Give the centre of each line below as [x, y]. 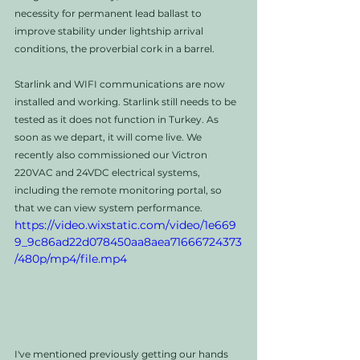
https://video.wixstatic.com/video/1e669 [125, 225]
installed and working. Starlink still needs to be [127, 102]
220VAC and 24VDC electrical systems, [108, 173]
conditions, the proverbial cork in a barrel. [115, 49]
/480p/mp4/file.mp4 [71, 259]
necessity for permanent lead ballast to [109, 14]
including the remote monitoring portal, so [119, 190]
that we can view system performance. [110, 208]
